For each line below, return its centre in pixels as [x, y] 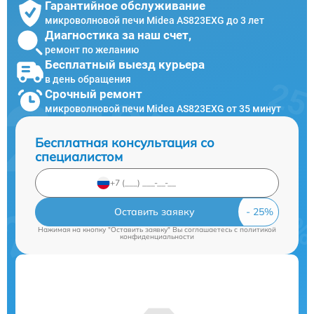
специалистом [79, 156]
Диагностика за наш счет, [118, 35]
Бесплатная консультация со [125, 142]
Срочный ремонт [94, 94]
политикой [258, 229]
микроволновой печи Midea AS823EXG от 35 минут [163, 109]
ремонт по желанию [92, 50]
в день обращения [88, 80]
